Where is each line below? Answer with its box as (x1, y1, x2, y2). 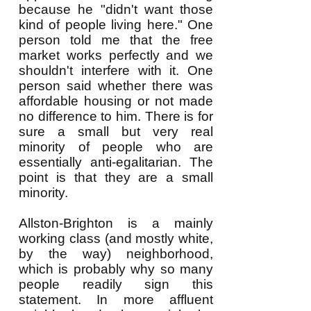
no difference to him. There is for (19, 109, 213, 124)
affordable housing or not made (19, 94, 213, 108)
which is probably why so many (19, 262, 213, 276)
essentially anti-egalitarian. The (19, 155, 213, 169)
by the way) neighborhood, (19, 246, 213, 261)
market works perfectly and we (19, 48, 213, 62)
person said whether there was (19, 78, 213, 93)
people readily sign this (19, 277, 213, 292)
